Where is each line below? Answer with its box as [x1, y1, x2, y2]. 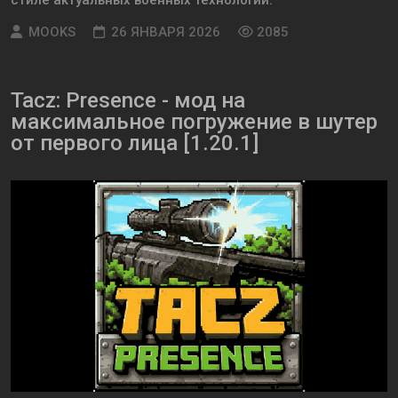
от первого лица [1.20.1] [11, 131, 259, 156]
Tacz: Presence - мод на [11, 88, 245, 114]
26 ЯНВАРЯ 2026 [111, 24, 220, 41]
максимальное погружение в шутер [11, 109, 378, 135]
